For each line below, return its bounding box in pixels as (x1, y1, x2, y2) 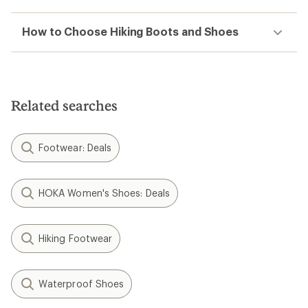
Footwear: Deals (38, 142, 112, 153)
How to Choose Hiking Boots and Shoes (22, 25, 239, 38)
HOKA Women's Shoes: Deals (38, 187, 170, 199)
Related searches (11, 97, 118, 113)
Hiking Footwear (38, 232, 113, 244)
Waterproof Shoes (38, 278, 124, 289)
